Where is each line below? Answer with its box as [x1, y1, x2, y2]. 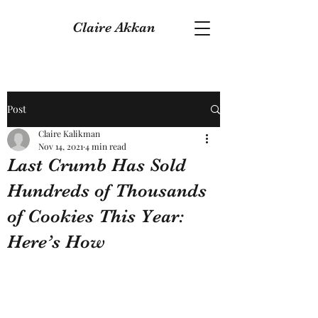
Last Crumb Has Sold [7, 155, 186, 175]
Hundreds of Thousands [7, 180, 207, 201]
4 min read [85, 141, 126, 152]
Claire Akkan [72, 19, 155, 35]
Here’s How [7, 231, 105, 252]
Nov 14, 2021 [38, 141, 83, 152]
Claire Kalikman [38, 128, 100, 139]
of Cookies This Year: [7, 206, 184, 226]
